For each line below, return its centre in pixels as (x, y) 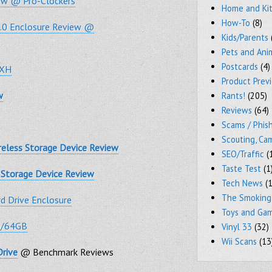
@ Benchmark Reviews (66, 252)
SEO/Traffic (243, 154)
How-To (236, 23)
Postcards (240, 66)
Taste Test (242, 168)
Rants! (234, 96)
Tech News (243, 183)
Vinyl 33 (237, 227)
